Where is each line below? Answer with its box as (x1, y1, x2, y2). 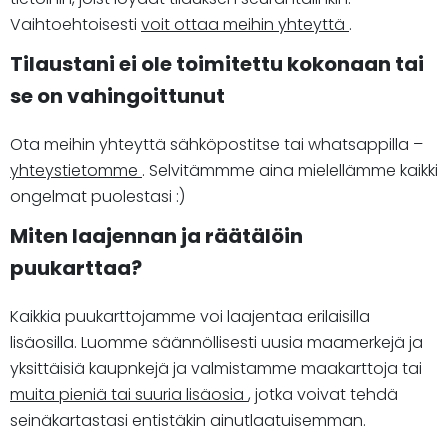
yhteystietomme (10, 158, 142, 182)
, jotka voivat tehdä (248, 382, 398, 406)
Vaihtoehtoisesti (10, 12, 141, 36)
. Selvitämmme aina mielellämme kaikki (142, 158, 438, 182)
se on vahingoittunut (10, 81, 225, 110)
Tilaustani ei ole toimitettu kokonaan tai (10, 49, 424, 78)
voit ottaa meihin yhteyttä (141, 12, 349, 36)
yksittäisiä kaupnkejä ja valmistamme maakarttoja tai (10, 356, 422, 380)
